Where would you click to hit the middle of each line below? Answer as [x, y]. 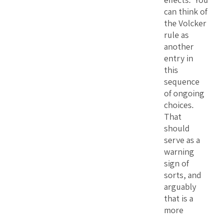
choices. [180, 105]
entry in [179, 58]
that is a [179, 198]
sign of [176, 163]
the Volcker [185, 23]
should [177, 128]
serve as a [182, 140]
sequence [182, 81]
